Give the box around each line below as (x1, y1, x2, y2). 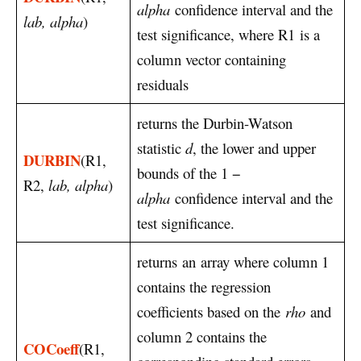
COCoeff (23, 337, 79, 359)
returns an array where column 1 (137, 251, 329, 272)
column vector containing (137, 48, 286, 69)
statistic (137, 137, 185, 158)
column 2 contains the (137, 326, 267, 346)
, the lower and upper (193, 137, 316, 158)
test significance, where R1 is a (137, 23, 320, 44)
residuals (137, 73, 189, 94)
